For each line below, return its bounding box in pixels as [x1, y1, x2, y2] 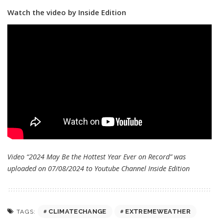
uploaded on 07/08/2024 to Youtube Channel [7, 164, 148, 174]
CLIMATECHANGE [48, 208, 107, 216]
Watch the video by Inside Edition [7, 7, 126, 17]
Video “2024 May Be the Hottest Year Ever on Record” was [7, 152, 186, 162]
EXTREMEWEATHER [125, 208, 191, 216]
